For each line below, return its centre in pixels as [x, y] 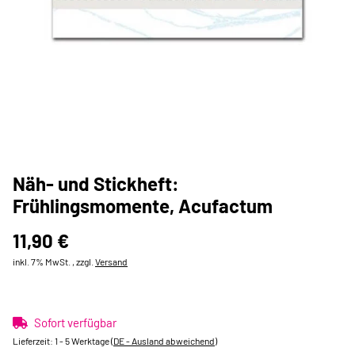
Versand [111, 261]
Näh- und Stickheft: [96, 183]
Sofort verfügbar [75, 323]
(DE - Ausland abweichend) [164, 341]
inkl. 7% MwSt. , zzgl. [54, 261]
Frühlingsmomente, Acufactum [143, 206]
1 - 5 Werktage [83, 341]
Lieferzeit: [34, 341]
